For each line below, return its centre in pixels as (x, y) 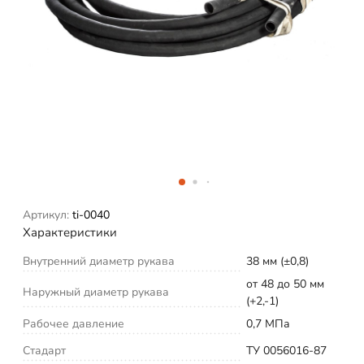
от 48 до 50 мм (285, 284)
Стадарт (44, 350)
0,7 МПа (268, 323)
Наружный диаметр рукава (96, 292)
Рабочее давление (74, 323)
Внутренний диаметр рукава (99, 261)
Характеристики (70, 232)
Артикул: (46, 214)
